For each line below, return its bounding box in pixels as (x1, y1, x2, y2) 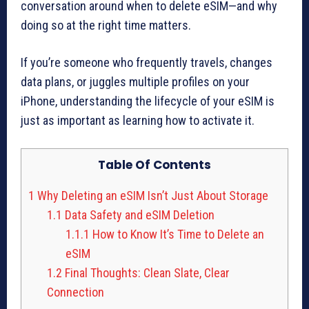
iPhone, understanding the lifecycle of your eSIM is (21, 93, 275, 108)
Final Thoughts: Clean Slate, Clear (62, 265, 230, 280)
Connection (47, 284, 104, 299)
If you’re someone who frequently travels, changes (21, 54, 272, 70)
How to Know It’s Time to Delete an (90, 226, 264, 241)
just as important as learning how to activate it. (21, 112, 255, 128)
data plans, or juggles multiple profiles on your (21, 74, 250, 89)
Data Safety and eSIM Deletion (62, 207, 215, 222)
